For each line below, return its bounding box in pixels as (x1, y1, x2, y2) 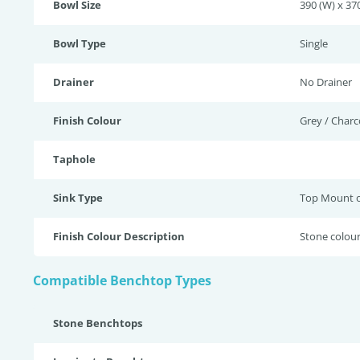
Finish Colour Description (53, 229, 185, 243)
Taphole (53, 152, 96, 166)
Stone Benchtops (53, 316, 142, 330)
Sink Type (53, 190, 103, 205)
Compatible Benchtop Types (33, 272, 211, 289)
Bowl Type (53, 36, 106, 51)
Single (300, 36, 328, 51)
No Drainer (300, 75, 352, 89)
